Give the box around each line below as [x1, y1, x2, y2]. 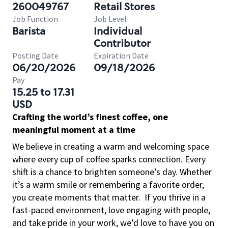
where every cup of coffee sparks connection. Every [12, 153, 206, 165]
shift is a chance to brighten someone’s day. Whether [12, 166, 212, 178]
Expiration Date [94, 50, 149, 61]
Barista [12, 24, 45, 38]
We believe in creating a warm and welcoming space [12, 140, 209, 152]
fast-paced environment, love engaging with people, [12, 204, 210, 216]
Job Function [12, 14, 58, 24]
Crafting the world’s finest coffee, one [12, 111, 168, 123]
